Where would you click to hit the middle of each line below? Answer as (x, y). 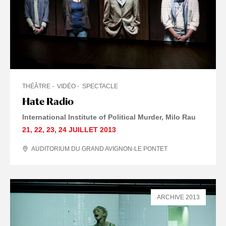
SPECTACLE (100, 87)
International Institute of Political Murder (92, 117)
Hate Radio (48, 102)
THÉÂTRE (36, 87)
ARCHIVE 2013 (178, 197)
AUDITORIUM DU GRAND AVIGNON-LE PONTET (99, 149)
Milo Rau (181, 117)
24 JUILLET (78, 130)
